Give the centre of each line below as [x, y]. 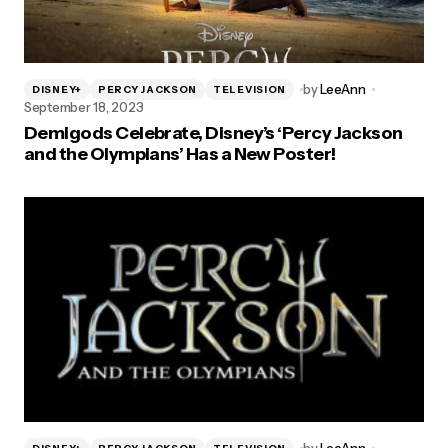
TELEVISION [250, 89]
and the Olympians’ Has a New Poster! [180, 154]
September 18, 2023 [84, 107]
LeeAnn [343, 89]
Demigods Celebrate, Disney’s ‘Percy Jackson [213, 133]
